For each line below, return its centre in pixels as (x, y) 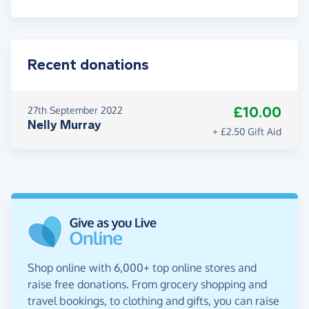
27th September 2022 (75, 110)
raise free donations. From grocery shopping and (147, 285)
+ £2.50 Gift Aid (247, 132)
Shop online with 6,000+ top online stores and (142, 268)
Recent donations (88, 65)
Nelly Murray (64, 125)
